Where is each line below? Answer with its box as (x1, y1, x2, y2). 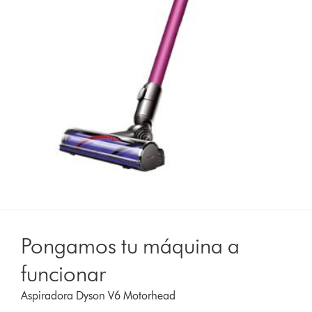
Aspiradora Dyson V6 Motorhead (21, 288, 176, 302)
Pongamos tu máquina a (21, 231, 240, 259)
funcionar (21, 259, 107, 287)
